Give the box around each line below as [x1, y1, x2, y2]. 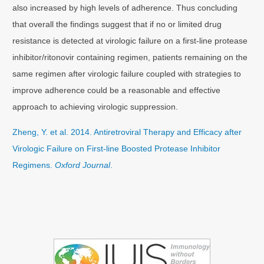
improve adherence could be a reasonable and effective [12, 85, 221, 95]
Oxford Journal [55, 160, 111, 170]
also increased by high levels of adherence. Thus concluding [12, 2, 238, 12]
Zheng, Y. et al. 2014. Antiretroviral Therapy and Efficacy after [12, 127, 242, 137]
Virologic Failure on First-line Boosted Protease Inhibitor [12, 143, 221, 153]
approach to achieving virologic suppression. [12, 101, 179, 111]
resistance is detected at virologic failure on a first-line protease [12, 35, 248, 45]
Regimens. [12, 160, 55, 170]
